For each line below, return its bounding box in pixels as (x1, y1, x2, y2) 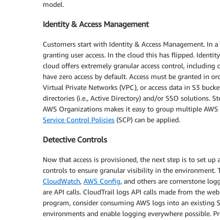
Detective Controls (43, 135, 107, 145)
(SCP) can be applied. (114, 115, 180, 124)
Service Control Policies (43, 115, 114, 124)
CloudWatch (43, 176, 80, 185)
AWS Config (83, 176, 120, 185)
